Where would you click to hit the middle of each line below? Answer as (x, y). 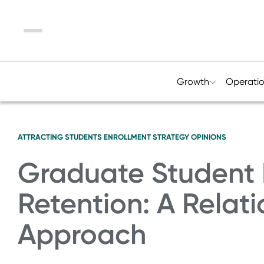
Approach (82, 234)
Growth (193, 82)
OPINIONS (209, 137)
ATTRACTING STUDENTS (60, 137)
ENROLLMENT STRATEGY (146, 137)
